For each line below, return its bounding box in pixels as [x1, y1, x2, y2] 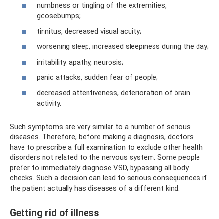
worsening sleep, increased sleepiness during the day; [37, 42, 209, 51]
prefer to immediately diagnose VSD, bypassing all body [10, 163, 189, 172]
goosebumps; [37, 11, 81, 20]
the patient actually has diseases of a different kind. [10, 183, 180, 193]
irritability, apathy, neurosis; [37, 57, 123, 66]
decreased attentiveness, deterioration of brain [37, 88, 190, 97]
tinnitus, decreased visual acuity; [37, 26, 141, 36]
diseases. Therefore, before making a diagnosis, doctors [10, 132, 194, 141]
